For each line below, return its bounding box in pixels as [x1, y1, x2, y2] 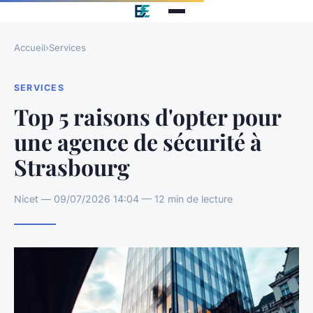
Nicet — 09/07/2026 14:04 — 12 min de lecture [14, 192, 233, 205]
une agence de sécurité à [14, 126, 262, 156]
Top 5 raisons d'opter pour [14, 101, 281, 131]
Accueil [14, 42, 45, 53]
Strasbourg [14, 151, 130, 182]
